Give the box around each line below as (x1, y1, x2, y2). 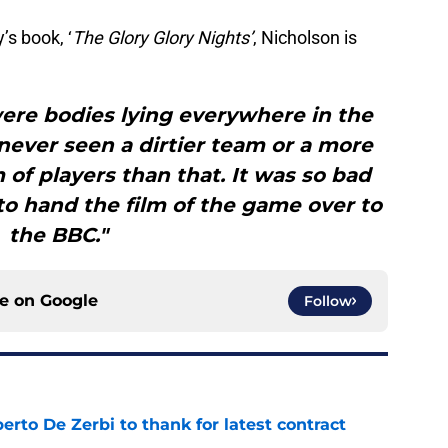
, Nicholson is (253, 27, 357, 49)
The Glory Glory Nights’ (72, 27, 253, 49)
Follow (304, 292, 352, 311)
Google (40, 291, 98, 311)
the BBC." (8, 223, 108, 248)
